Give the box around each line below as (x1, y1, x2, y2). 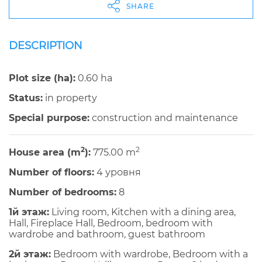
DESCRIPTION (9, 39, 82, 53)
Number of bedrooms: (9, 187, 116, 198)
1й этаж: (9, 206, 49, 218)
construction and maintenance (89, 112, 238, 124)
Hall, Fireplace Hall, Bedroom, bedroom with (9, 218, 213, 229)
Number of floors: (9, 167, 94, 178)
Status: (9, 92, 43, 104)
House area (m (9, 147, 81, 158)
